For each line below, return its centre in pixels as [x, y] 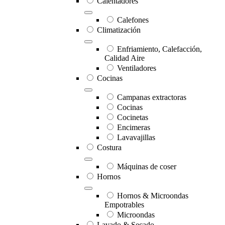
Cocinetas [133, 118]
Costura [109, 148]
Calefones [133, 20]
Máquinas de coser [147, 167]
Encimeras [134, 128]
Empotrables [124, 205]
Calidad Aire [125, 58]
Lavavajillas [136, 138]
